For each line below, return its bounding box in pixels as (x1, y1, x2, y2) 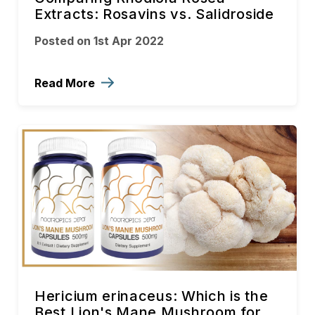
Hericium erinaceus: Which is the (34, 288, 269, 305)
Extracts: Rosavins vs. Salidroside (34, 5, 274, 22)
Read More (34, 75, 98, 90)
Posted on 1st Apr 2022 (34, 33, 164, 48)
